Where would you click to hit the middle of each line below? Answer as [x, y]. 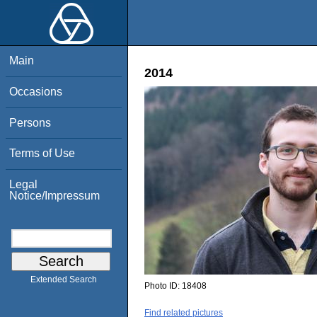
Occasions [36, 91]
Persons [30, 122]
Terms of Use [42, 154]
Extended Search [64, 280]
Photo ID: [163, 286]
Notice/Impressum [55, 195]
